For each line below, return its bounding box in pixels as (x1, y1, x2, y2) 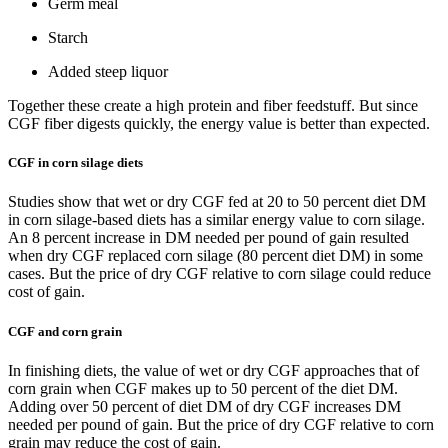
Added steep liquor (48, 63, 168, 81)
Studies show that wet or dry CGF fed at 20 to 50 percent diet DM (8, 193, 426, 211)
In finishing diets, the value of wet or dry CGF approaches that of (8, 361, 419, 379)
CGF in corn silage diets (8, 155, 143, 171)
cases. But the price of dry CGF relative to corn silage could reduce (8, 265, 431, 283)
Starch (48, 29, 88, 47)
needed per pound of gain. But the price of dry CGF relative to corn (8, 415, 434, 433)
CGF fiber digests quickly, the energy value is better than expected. (8, 115, 430, 133)
